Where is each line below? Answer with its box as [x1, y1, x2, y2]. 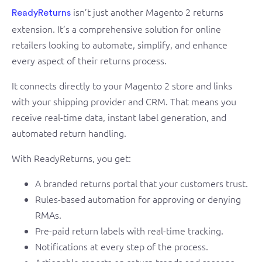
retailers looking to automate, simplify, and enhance [12, 38, 227, 51]
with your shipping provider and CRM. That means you [12, 95, 236, 108]
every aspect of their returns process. [12, 54, 167, 67]
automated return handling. [12, 126, 126, 139]
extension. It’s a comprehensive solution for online [12, 22, 221, 35]
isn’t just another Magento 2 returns [71, 5, 223, 18]
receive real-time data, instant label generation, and [12, 111, 226, 123]
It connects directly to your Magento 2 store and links [12, 79, 232, 92]
